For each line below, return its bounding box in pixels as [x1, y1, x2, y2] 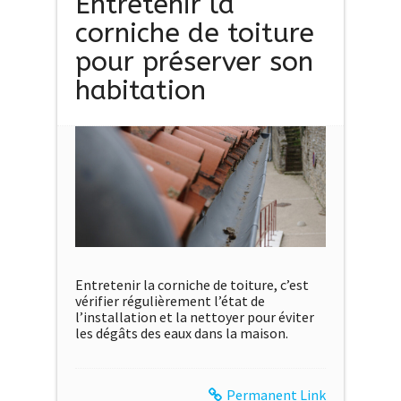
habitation [75, 74, 206, 107]
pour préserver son [75, 46, 313, 79]
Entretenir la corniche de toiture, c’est [75, 275, 309, 294]
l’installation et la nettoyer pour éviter [75, 307, 314, 326]
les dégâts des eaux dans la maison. [75, 323, 288, 342]
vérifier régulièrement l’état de [75, 291, 265, 310]
